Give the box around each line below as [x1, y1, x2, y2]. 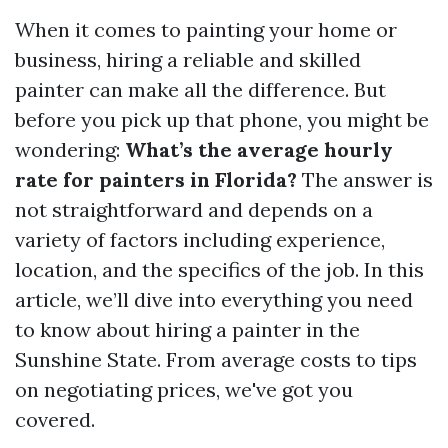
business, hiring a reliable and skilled [15, 47, 361, 72]
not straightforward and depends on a [15, 197, 373, 222]
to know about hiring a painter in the [15, 317, 360, 342]
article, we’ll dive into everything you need [15, 287, 413, 312]
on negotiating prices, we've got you [15, 377, 353, 402]
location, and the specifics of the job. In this [15, 257, 424, 282]
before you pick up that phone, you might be [15, 107, 429, 132]
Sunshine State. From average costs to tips [15, 347, 417, 372]
